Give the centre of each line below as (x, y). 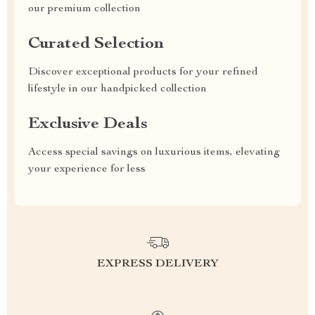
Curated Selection (96, 44)
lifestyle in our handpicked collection (117, 89)
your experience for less (87, 169)
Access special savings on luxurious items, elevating (154, 153)
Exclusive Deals (88, 124)
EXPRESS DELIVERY (157, 264)
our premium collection (84, 9)
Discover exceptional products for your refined (143, 72)
